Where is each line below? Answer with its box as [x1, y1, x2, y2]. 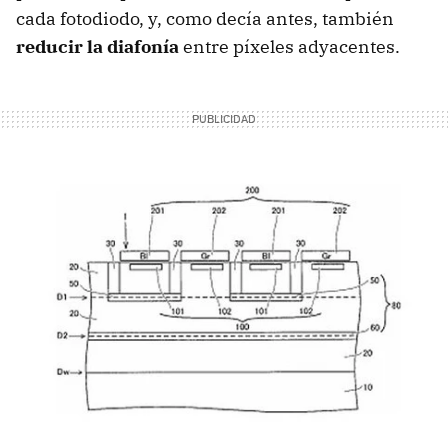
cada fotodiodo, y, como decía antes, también [16, 7, 394, 31]
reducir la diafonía [16, 35, 179, 59]
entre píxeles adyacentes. [179, 35, 400, 59]
